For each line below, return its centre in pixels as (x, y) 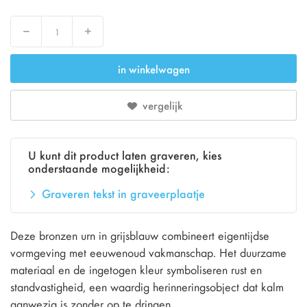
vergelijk (162, 105)
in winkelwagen (153, 69)
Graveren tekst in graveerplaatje (123, 193)
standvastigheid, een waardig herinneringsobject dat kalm (147, 286)
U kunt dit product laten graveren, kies (125, 155)
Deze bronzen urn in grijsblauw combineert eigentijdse (140, 235)
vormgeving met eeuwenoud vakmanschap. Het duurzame (148, 252)
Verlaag (35, 35)
